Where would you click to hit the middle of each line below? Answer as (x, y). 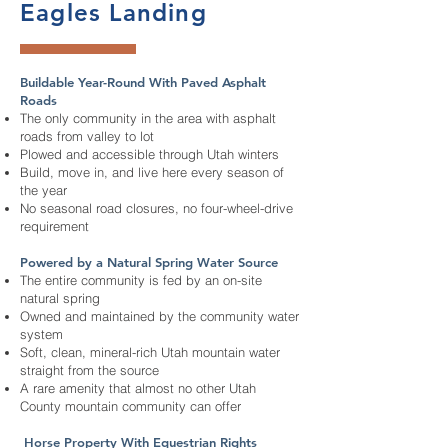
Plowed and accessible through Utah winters (149, 154)
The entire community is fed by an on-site (141, 280)
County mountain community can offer (130, 406)
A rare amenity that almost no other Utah (138, 388)
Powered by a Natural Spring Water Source (149, 262)
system (41, 334)
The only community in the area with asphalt (148, 118)
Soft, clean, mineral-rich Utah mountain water (150, 352)
